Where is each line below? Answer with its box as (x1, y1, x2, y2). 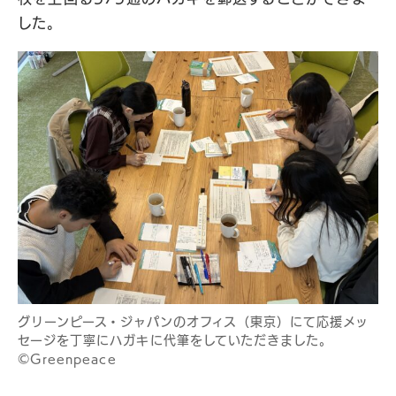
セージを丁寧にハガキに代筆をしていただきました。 (18, 333, 333, 346)
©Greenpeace (18, 352, 117, 365)
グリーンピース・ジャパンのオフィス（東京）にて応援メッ (18, 315, 369, 328)
